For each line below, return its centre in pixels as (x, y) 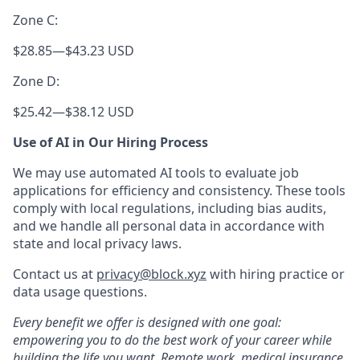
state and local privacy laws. (97, 243)
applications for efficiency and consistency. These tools (179, 190)
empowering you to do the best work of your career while (172, 340)
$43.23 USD (100, 51)
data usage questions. (80, 292)
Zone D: (36, 81)
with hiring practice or (276, 274)
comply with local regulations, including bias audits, (170, 208)
